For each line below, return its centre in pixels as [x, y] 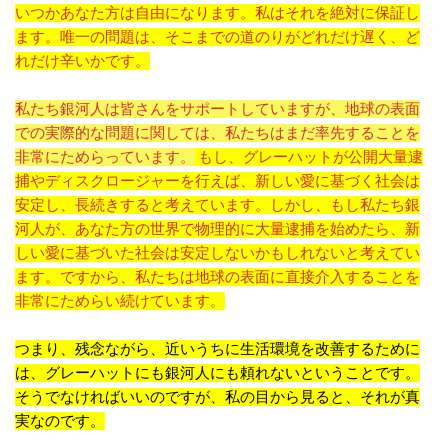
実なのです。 [60, 421]
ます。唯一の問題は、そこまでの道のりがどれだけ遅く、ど [217, 37]
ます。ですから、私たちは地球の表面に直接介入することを [217, 277]
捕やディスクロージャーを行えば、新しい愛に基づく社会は [217, 181]
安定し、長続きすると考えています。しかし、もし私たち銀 [217, 205]
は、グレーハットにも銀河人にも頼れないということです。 [217, 373]
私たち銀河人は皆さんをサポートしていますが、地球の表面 [217, 109]
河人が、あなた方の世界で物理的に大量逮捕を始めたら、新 [217, 229]
